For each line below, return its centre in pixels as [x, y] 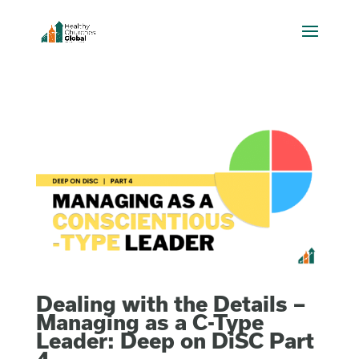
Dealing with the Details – [170, 303]
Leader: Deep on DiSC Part [175, 340]
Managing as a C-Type [149, 321]
